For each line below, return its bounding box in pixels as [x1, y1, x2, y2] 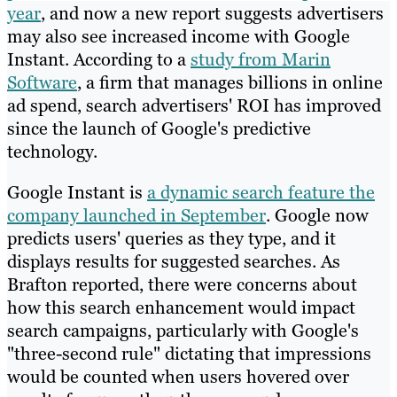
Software [7, 70, 77, 94]
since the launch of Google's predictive [7, 116, 311, 140]
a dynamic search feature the [147, 180, 375, 204]
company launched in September [7, 203, 266, 227]
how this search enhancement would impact [7, 295, 355, 319]
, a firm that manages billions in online [77, 70, 383, 94]
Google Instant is [7, 180, 147, 204]
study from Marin [191, 47, 331, 71]
